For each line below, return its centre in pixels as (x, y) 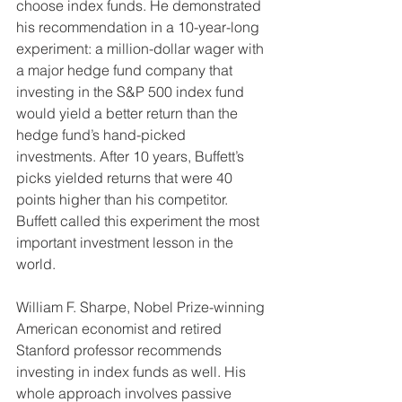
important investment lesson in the (127, 243)
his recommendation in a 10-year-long (140, 27)
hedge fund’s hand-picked (103, 135)
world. (36, 264)
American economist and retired (121, 329)
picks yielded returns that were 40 (126, 178)
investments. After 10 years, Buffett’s (132, 157)
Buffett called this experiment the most (140, 221)
